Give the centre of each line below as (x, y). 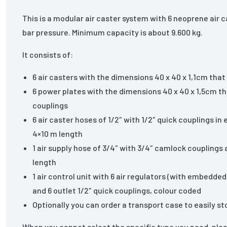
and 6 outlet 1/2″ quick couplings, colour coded (117, 190)
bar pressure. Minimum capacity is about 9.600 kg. (113, 32)
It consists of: (48, 54)
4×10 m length (58, 134)
